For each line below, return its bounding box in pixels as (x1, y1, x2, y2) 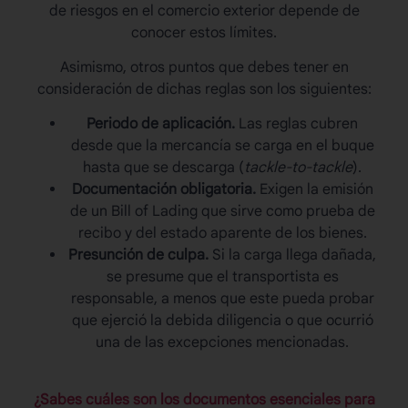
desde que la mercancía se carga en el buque (70, 137, 374, 156)
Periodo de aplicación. (87, 115, 235, 134)
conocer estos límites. (131, 23, 277, 42)
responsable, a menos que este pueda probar (70, 290, 374, 309)
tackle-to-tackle (244, 158, 352, 178)
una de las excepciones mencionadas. (96, 333, 349, 352)
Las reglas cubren (235, 115, 358, 134)
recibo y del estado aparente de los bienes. (77, 224, 367, 243)
